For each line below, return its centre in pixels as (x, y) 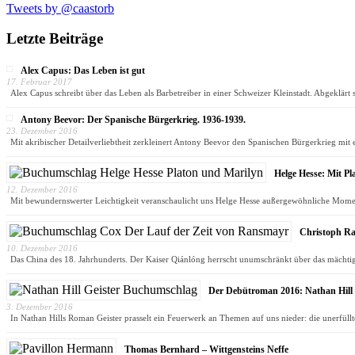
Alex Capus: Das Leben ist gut (83, 71)
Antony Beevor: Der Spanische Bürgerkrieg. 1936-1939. (133, 120)
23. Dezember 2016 (42, 131)
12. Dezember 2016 (42, 190)
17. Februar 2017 (39, 82)
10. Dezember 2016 (42, 248)
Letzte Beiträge (55, 39)
